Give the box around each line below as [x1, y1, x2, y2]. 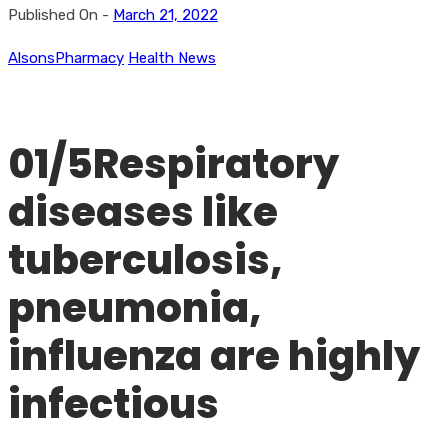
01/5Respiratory [8, 135, 339, 192]
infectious [8, 375, 219, 432]
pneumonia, [8, 279, 262, 336]
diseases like [8, 183, 278, 240]
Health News [128, 48, 216, 67]
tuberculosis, [8, 231, 283, 288]
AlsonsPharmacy [8, 48, 124, 67]
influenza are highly [8, 327, 420, 384]
